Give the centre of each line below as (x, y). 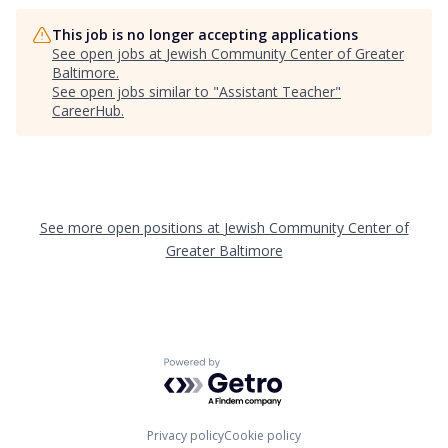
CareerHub (86, 111)
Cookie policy (262, 435)
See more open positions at (131, 228)
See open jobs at (109, 54)
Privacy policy (185, 435)
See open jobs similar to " (135, 92)
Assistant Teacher (277, 92)
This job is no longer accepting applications (205, 35)
